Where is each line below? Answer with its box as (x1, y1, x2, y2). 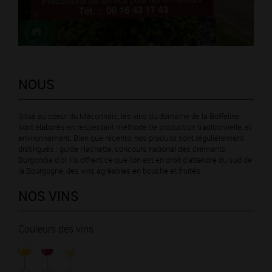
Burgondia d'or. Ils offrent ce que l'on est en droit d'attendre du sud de (18, 154, 252, 165)
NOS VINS (18, 187, 79, 205)
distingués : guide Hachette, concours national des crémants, (18, 143, 227, 154)
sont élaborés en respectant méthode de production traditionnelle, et (18, 121, 251, 132)
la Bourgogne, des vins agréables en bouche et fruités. (18, 165, 202, 176)
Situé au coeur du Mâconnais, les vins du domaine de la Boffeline (18, 110, 240, 121)
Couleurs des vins (18, 222, 93, 236)
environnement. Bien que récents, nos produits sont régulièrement (18, 132, 243, 143)
